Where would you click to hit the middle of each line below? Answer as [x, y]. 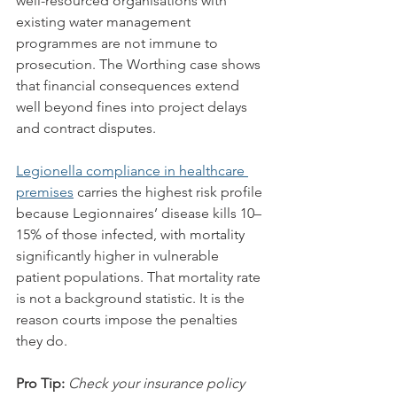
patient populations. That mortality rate [140, 277]
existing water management [105, 22]
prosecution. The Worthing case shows [140, 64]
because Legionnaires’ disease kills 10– [139, 213]
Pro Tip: [40, 383]
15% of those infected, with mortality [132, 234]
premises [45, 192]
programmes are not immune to [119, 43]
